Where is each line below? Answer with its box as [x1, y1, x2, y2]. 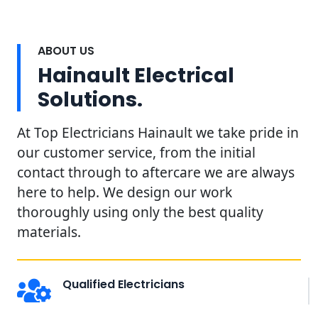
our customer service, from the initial [17, 142, 256, 162]
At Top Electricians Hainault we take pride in [17, 122, 299, 142]
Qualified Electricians [62, 275, 185, 292]
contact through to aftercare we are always [17, 162, 295, 182]
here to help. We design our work [17, 182, 232, 202]
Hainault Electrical [38, 60, 234, 89]
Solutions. [38, 84, 143, 114]
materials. [17, 221, 81, 241]
